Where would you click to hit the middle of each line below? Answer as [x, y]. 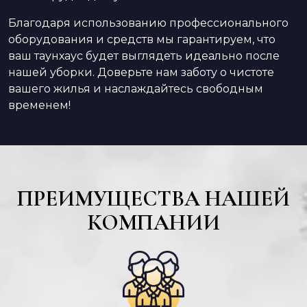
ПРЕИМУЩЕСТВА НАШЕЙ [153, 199]
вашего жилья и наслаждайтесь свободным [136, 89]
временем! [39, 106]
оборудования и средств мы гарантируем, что [142, 40]
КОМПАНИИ [153, 223]
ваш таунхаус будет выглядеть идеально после [144, 56]
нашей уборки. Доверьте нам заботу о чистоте [141, 73]
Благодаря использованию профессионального [148, 23]
